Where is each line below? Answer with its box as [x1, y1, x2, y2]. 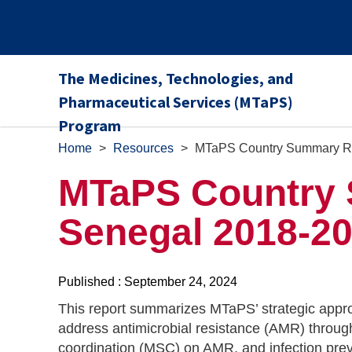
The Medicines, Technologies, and [58, 68, 293, 88]
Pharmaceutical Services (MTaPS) [58, 92, 293, 112]
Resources [113, 141, 174, 155]
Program [58, 115, 121, 135]
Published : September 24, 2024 [58, 275, 237, 288]
